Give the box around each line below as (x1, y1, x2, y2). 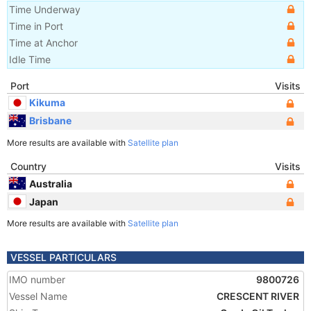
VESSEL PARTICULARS (10, 251, 117, 263)
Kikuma (29, 96, 65, 108)
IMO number (9, 274, 65, 285)
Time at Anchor (9, 37, 78, 49)
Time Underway (9, 3, 81, 15)
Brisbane (29, 114, 72, 126)
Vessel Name (9, 290, 67, 302)
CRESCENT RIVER (217, 290, 299, 302)
